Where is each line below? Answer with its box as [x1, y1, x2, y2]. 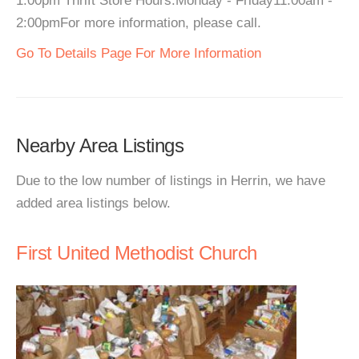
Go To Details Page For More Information [16, 46, 261, 61]
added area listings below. [16, 196, 171, 211]
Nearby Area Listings [16, 135, 184, 156]
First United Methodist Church [16, 242, 257, 264]
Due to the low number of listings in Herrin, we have [16, 173, 325, 188]
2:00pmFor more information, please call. [16, 15, 261, 30]
